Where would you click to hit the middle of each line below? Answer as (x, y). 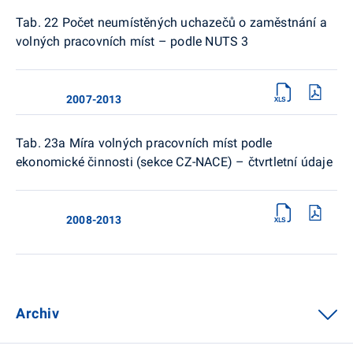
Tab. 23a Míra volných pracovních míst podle (144, 143)
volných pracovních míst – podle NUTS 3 (132, 41)
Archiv (38, 313)
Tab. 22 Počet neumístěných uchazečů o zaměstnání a (171, 22)
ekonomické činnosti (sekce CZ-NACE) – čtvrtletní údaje (174, 162)
